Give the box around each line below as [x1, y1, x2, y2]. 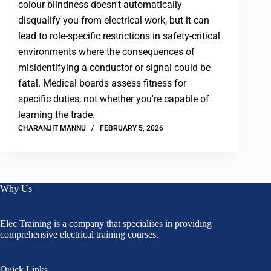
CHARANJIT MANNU [18, 124, 86, 133]
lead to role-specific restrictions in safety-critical [18, 30, 220, 42]
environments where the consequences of [18, 46, 195, 58]
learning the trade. [18, 109, 95, 121]
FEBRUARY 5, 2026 [100, 124, 163, 133]
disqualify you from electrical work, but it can [18, 15, 209, 27]
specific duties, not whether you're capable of [18, 93, 209, 105]
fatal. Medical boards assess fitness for [18, 77, 186, 90]
